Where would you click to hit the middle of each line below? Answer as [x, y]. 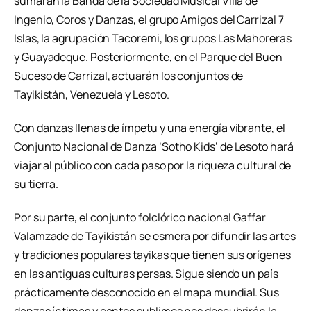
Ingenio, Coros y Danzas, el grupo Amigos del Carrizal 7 [149, 20]
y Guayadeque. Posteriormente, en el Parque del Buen [148, 57]
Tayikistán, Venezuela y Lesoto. [92, 95]
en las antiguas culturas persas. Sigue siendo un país [146, 274]
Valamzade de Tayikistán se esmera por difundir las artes [155, 236]
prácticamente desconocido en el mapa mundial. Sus [147, 292]
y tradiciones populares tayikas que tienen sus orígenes [152, 255]
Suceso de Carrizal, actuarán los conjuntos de [129, 76]
